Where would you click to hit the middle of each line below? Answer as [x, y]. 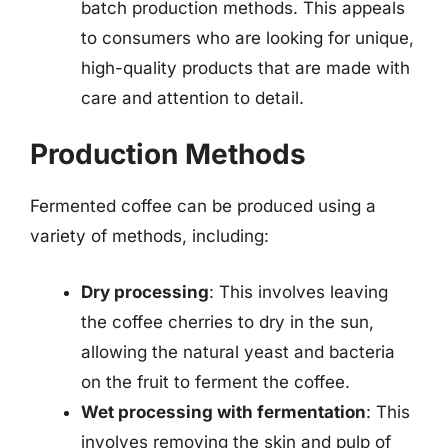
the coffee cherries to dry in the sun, [227, 321]
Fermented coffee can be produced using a [203, 206]
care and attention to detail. [192, 97]
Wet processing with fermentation [223, 411]
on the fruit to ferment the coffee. [215, 381]
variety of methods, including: [149, 236]
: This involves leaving [298, 291]
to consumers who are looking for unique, [247, 37]
